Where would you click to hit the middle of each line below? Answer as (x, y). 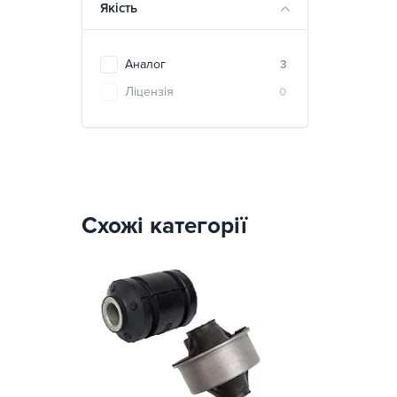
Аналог (145, 64)
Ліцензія (149, 92)
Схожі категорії (164, 226)
